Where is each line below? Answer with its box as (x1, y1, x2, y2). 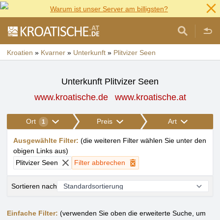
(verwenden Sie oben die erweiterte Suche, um (58, 209, 206, 217)
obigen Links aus (13, 147, 66, 155)
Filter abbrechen (74, 159, 125, 166)
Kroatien (7, 49, 33, 56)
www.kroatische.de (34, 92, 108, 102)
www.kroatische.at (114, 92, 186, 102)
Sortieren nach (11, 182, 57, 190)
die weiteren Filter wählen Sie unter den (83, 137, 206, 144)
